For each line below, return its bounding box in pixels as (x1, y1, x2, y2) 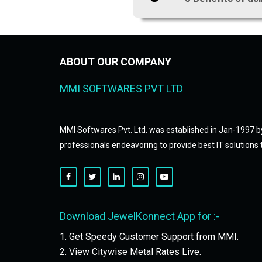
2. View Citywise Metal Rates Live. (60, 246, 201, 257)
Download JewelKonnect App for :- (60, 210, 219, 222)
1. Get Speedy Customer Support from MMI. (60, 231, 239, 242)
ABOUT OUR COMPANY (60, 56, 171, 68)
